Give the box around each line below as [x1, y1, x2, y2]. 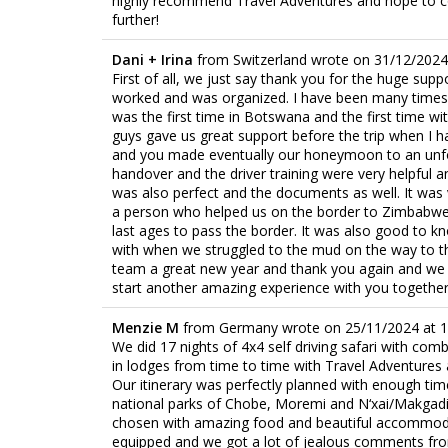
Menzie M [112, 317, 183, 337]
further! [112, 9, 159, 29]
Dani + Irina [112, 49, 197, 69]
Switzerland [233, 49, 307, 69]
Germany [219, 317, 278, 337]
